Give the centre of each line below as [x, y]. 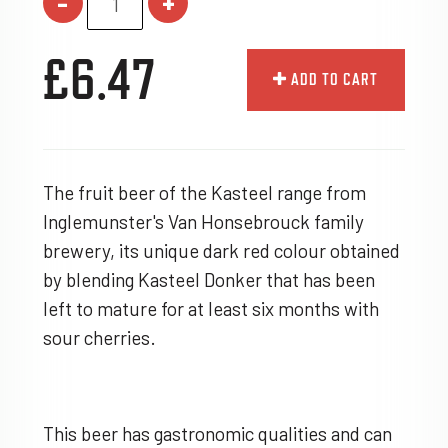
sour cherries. [99, 338]
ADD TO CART [333, 79]
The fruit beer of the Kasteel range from [204, 193]
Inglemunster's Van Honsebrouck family [203, 222]
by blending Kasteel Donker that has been [208, 280]
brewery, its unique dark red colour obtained [221, 251]
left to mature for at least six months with [210, 309]
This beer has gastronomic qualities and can [217, 434]
